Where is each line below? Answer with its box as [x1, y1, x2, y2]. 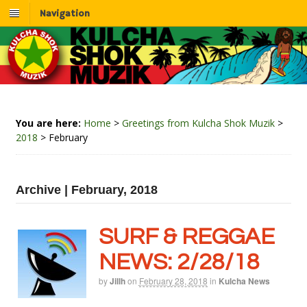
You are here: [15, 116, 81, 130]
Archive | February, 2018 [15, 183, 158, 197]
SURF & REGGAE [98, 225, 275, 249]
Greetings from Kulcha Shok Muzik [121, 116, 275, 130]
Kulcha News [218, 275, 270, 288]
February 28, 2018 [138, 275, 208, 287]
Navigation [40, 8, 90, 21]
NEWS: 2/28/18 [98, 250, 260, 275]
